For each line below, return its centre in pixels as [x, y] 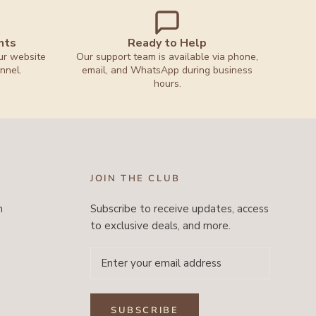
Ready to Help [168, 43]
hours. [167, 84]
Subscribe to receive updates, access [179, 209]
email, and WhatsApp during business [168, 70]
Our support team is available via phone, [168, 57]
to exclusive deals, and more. [160, 226]
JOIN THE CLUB [135, 178]
